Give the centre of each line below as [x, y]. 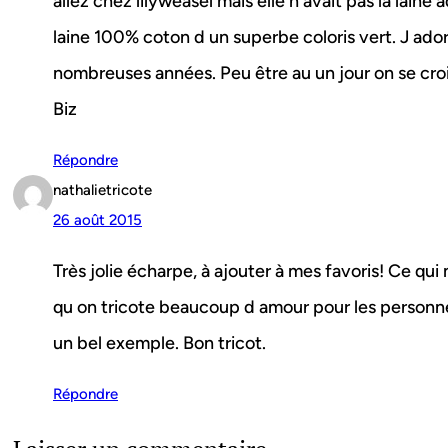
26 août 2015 [97, 220]
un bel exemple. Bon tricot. [159, 343]
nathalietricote [102, 190]
